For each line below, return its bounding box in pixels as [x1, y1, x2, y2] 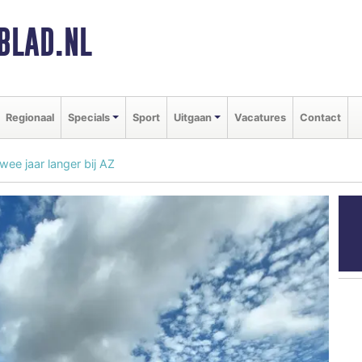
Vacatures [234, 111, 286, 124]
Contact [299, 111, 341, 124]
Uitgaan [173, 111, 212, 124]
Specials [68, 111, 110, 124]
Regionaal [6, 111, 54, 124]
